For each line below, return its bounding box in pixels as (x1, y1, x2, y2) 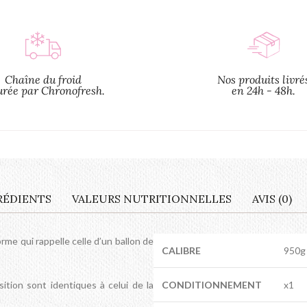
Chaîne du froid (4, 73, 82, 87)
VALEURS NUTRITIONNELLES (71, 192, 232, 206)
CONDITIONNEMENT (162, 279, 262, 291)
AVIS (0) (251, 192, 292, 206)
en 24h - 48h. (232, 84, 296, 98)
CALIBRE (162, 245, 201, 257)
